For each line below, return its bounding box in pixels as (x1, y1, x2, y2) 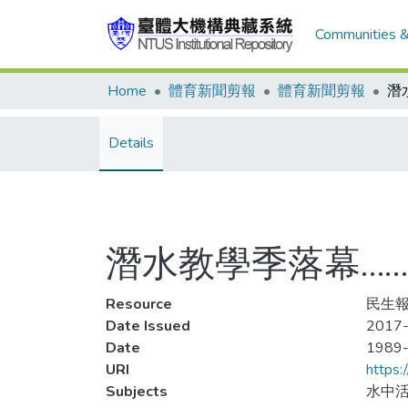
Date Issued (106, 316, 190, 336)
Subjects (106, 382, 168, 402)
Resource (106, 294, 172, 314)
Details (108, 133, 154, 153)
